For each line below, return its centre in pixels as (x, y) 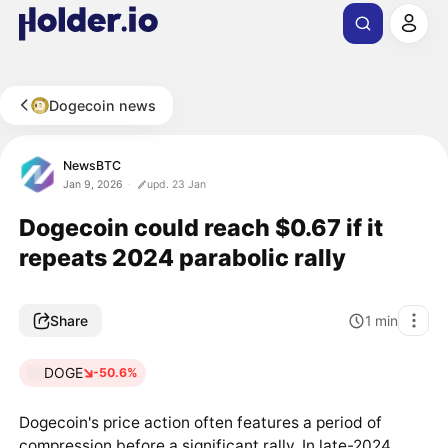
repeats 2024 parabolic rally (182, 257)
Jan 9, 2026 (93, 184)
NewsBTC (92, 165)
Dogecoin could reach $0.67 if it (200, 227)
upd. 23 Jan (177, 184)
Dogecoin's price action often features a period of (200, 422)
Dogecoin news (103, 105)
